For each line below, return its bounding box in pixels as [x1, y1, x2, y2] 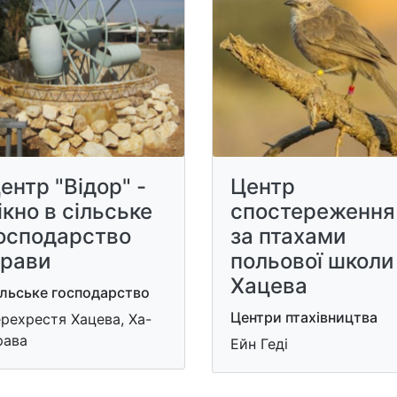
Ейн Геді [230, 334, 288, 353]
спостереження [230, 198, 395, 224]
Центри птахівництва [230, 307, 378, 326]
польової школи [230, 247, 393, 274]
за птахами [230, 222, 346, 249]
